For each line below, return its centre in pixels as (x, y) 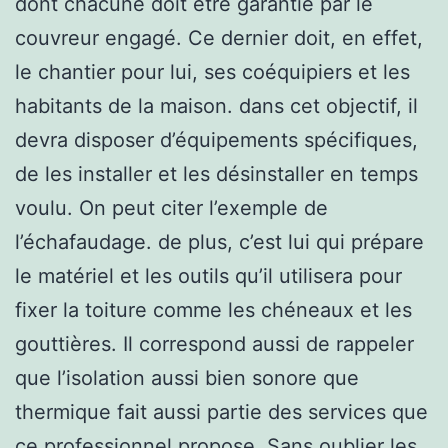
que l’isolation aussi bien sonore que (187, 377)
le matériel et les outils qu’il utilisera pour (208, 275)
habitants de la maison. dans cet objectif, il (216, 105)
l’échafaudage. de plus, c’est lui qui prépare (219, 241)
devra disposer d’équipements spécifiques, (216, 139)
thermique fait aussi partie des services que (221, 411)
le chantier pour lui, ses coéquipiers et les (212, 71)
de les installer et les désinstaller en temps (216, 173)
